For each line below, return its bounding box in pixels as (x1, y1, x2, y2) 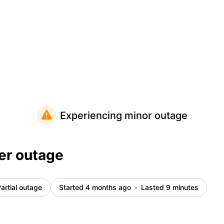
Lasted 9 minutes (141, 183, 198, 191)
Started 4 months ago (59, 183, 131, 191)
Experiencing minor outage (59, 109, 187, 121)
